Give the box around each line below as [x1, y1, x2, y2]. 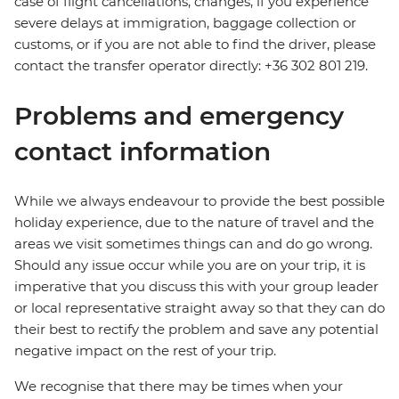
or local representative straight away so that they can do [14, 299, 385, 317]
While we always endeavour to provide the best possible [14, 192, 385, 210]
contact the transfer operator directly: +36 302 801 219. [14, 57, 368, 75]
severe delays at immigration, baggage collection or [14, 14, 356, 32]
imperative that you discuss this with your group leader [14, 278, 379, 296]
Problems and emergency [14, 101, 344, 132]
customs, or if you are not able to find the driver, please [14, 36, 376, 53]
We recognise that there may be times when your [14, 378, 343, 395]
